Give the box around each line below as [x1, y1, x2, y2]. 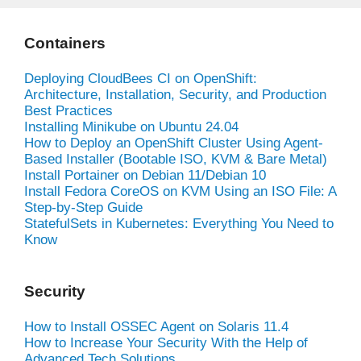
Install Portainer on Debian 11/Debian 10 [24, 167, 266, 183]
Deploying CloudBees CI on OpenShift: [24, 70, 257, 86]
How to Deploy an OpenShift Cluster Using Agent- [24, 135, 323, 151]
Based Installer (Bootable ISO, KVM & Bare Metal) [24, 151, 327, 167]
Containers [24, 34, 106, 52]
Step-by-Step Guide [24, 199, 143, 215]
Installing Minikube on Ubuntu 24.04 [24, 118, 239, 135]
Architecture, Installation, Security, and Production [24, 86, 326, 102]
